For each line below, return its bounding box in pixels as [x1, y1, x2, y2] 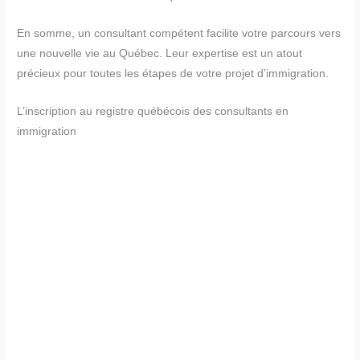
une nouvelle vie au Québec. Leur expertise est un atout [17, 47, 303, 60]
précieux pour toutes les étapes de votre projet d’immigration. [17, 67, 329, 80]
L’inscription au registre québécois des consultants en [17, 104, 289, 117]
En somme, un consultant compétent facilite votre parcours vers [17, 27, 342, 40]
